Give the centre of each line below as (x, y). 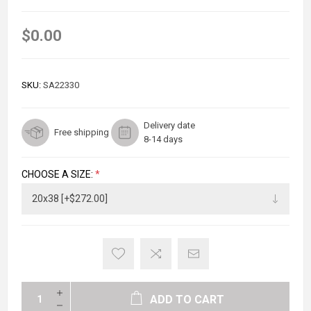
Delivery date (169, 125)
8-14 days (163, 139)
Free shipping (82, 132)
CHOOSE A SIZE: (58, 175)
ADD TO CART (187, 300)
